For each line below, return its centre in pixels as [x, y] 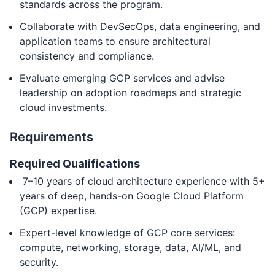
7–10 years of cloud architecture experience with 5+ [142, 181]
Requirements [52, 137]
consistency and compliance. [87, 56]
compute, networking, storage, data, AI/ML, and [130, 247]
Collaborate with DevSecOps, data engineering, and [140, 26]
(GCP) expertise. [58, 211]
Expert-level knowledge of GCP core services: [127, 233]
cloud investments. [63, 107]
